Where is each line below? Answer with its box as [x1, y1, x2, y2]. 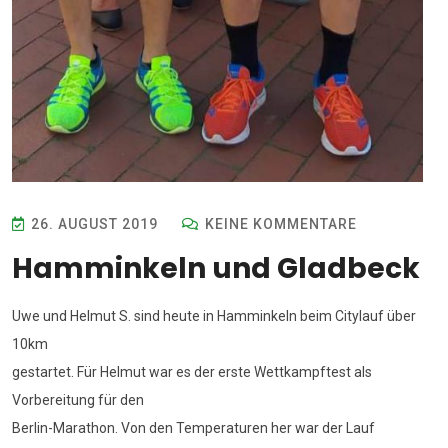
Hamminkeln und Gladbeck [12, 248, 420, 288]
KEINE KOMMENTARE [201, 215, 357, 232]
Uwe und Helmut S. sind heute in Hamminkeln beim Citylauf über [12, 307, 416, 324]
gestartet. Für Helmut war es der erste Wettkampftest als [12, 363, 372, 380]
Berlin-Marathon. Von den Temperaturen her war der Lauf [12, 419, 375, 436]
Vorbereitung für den [12, 391, 144, 408]
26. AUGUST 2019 [27, 215, 162, 232]
